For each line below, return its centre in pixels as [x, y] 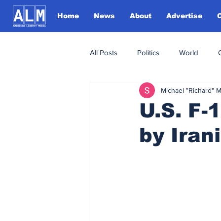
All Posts [104, 52]
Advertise [184, 16]
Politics [148, 52]
